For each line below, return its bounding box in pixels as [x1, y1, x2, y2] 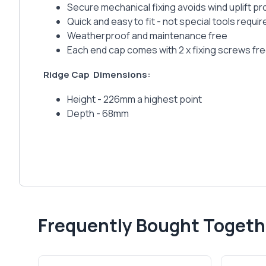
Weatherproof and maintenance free [67, 29, 227, 43]
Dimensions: [91, 68, 151, 81]
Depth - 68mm [67, 107, 129, 121]
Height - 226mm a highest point [67, 93, 202, 106]
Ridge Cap [43, 68, 91, 81]
